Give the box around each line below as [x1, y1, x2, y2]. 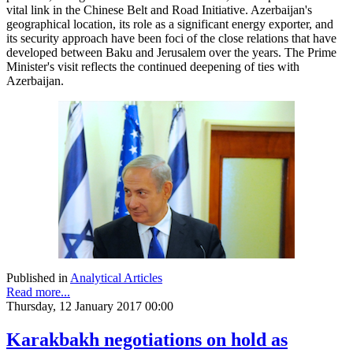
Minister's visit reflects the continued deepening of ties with [6, 59, 299, 73]
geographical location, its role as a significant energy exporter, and [6, 17, 333, 31]
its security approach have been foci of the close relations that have [6, 31, 336, 45]
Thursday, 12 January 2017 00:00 [6, 299, 173, 313]
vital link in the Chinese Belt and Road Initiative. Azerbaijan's [6, 2, 312, 17]
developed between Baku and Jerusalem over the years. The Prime [6, 45, 336, 59]
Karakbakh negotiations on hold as [6, 329, 288, 350]
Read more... [6, 284, 70, 299]
